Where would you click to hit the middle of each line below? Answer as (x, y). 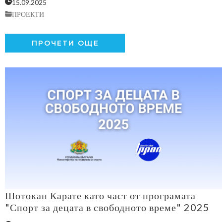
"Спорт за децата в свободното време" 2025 (107, 207)
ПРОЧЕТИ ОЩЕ (65, 43)
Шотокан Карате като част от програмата (100, 195)
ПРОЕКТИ (28, 14)
